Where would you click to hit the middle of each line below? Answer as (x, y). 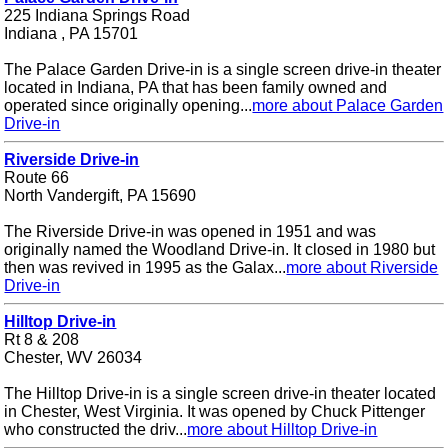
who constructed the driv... (96, 430)
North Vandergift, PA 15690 (100, 196)
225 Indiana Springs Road (97, 16)
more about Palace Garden (348, 106)
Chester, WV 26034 (73, 358)
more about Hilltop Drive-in (282, 430)
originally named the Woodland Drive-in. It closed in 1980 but (220, 250)
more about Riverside (362, 268)
